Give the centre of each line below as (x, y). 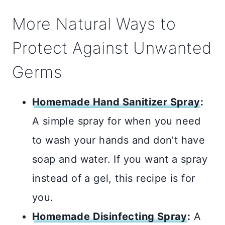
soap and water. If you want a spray (120, 159)
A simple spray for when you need (117, 121)
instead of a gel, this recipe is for (114, 179)
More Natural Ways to (94, 24)
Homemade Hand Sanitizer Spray (116, 102)
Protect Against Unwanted (112, 48)
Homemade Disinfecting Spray (110, 217)
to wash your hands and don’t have (119, 140)
